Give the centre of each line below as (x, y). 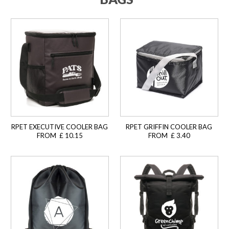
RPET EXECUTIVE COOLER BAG (60, 127)
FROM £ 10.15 (60, 136)
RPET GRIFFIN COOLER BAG (169, 127)
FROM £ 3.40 (169, 136)
